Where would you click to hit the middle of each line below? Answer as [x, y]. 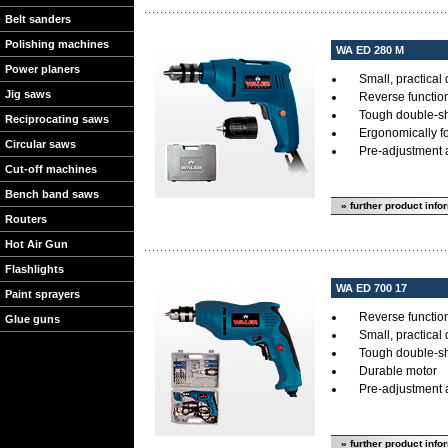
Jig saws [28, 94]
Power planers [42, 69]
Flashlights [34, 269]
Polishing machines [57, 44]
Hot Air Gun [36, 244]
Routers [26, 219]
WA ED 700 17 [371, 288]
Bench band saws [52, 194]
